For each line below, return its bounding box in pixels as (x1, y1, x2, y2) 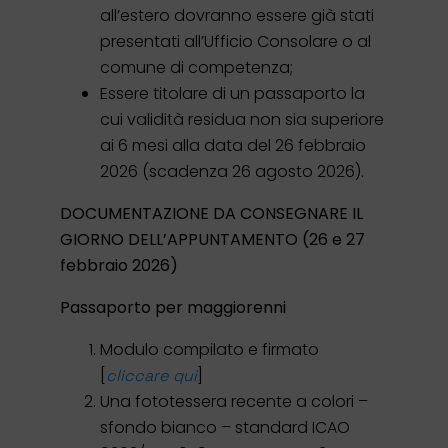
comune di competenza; (100, 55, 293, 79)
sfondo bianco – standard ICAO (100, 415, 350, 439)
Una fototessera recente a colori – (100, 389, 368, 413)
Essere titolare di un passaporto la (100, 81, 365, 105)
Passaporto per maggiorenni (60, 295, 286, 319)
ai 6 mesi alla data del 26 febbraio (100, 133, 366, 157)
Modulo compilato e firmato (100, 337, 319, 361)
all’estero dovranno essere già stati (100, 3, 374, 27)
